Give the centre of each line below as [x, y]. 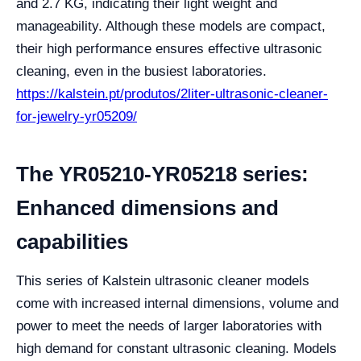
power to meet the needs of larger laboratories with [169, 326]
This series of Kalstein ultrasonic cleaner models [163, 281]
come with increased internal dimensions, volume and [177, 303]
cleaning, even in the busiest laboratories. [141, 71]
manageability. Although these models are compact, [171, 26]
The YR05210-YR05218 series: [162, 174]
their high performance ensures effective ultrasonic [169, 49]
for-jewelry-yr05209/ [77, 116]
